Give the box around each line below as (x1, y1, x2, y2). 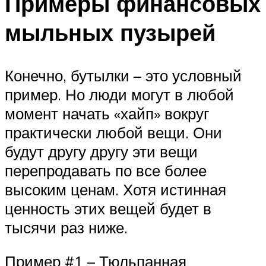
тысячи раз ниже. (5, 217, 128, 237)
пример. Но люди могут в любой (5, 84, 234, 104)
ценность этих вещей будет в (5, 198, 211, 218)
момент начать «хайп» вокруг (5, 103, 209, 123)
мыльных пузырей (5, 18, 216, 47)
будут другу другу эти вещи (5, 141, 198, 161)
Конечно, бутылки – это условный (5, 65, 242, 85)
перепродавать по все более (5, 160, 207, 180)
